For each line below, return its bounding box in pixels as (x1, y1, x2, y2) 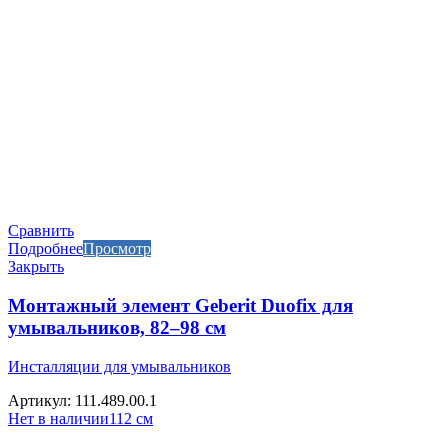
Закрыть (8, 258, 64, 276)
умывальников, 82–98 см (8, 316, 226, 338)
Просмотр (83, 240, 151, 258)
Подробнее (8, 240, 83, 258)
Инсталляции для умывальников (8, 357, 231, 375)
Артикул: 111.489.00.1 (8, 391, 157, 409)
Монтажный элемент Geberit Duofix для (8, 294, 353, 316)
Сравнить (8, 222, 74, 240)
